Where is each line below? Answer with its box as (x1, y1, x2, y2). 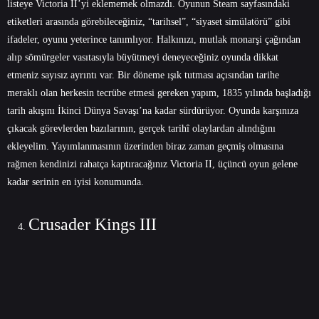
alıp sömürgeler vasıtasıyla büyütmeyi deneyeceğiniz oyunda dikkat (7, 51, 278, 63)
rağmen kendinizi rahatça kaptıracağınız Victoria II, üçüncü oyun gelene (7, 158, 298, 169)
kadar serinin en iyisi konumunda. (7, 176, 144, 187)
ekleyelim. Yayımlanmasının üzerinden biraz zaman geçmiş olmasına (7, 140, 283, 152)
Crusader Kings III (28, 214, 157, 234)
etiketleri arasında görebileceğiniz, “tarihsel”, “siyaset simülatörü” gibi (7, 16, 291, 27)
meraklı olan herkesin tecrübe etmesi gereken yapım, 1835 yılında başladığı (7, 87, 311, 98)
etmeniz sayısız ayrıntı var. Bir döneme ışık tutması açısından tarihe (7, 69, 279, 80)
